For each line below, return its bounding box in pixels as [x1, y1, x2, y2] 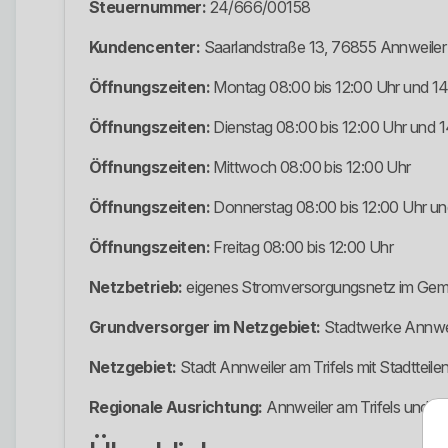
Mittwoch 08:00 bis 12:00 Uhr [210, 157, 411, 178]
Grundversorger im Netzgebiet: [89, 317, 321, 338]
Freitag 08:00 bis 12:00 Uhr [210, 237, 394, 258]
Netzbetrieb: [89, 277, 183, 298]
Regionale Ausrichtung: [89, 397, 263, 418]
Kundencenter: [89, 37, 201, 58]
